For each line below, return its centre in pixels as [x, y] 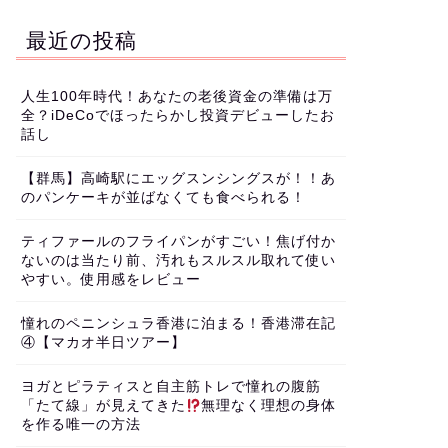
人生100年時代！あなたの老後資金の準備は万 [176, 97]
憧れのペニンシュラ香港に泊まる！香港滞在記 [178, 324]
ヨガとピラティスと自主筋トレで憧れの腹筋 [170, 387]
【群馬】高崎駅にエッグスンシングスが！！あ [178, 179]
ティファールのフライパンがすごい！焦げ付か [178, 242]
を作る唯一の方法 [80, 425]
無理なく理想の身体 [269, 406]
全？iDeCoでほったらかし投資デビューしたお [177, 116]
